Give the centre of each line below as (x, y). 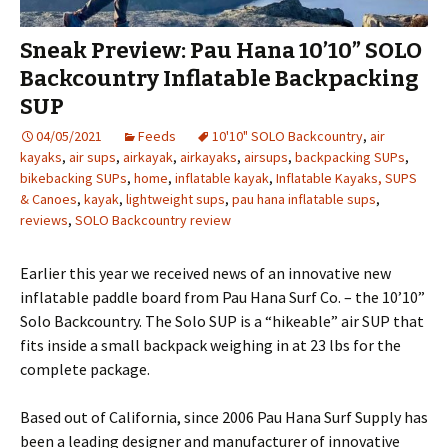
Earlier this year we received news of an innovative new (205, 273)
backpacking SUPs (350, 157)
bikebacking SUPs (73, 178)
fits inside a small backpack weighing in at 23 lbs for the (210, 345)
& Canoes (48, 199)
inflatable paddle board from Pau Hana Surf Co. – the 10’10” (222, 297)
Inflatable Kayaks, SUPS (346, 178)
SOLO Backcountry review (153, 220)
